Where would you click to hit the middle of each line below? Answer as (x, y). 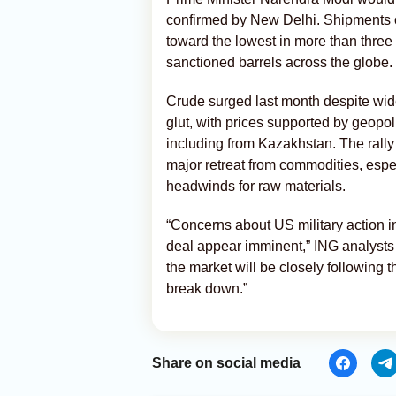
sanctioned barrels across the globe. (279, 62)
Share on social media (226, 363)
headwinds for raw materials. (256, 186)
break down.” (207, 289)
